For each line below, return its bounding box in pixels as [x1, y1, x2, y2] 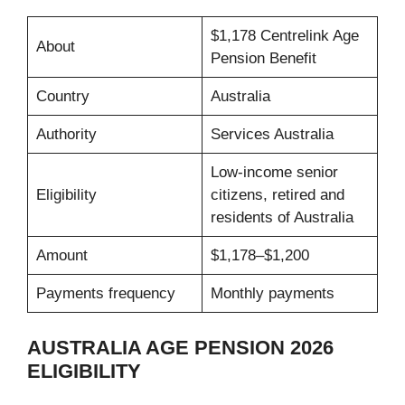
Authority [35, 126, 97, 144]
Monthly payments [210, 285, 334, 303]
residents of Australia [210, 209, 353, 227]
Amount [35, 247, 88, 265]
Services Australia [210, 126, 334, 144]
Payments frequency [35, 285, 175, 303]
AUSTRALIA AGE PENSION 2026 [27, 335, 334, 359]
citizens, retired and [210, 186, 344, 204]
